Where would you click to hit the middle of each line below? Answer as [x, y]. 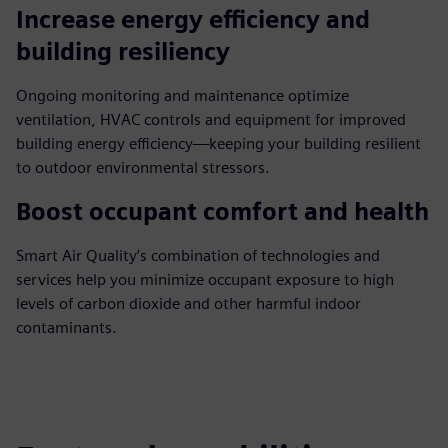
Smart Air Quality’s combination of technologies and [198, 255]
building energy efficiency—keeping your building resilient [218, 143]
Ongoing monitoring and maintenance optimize [182, 95]
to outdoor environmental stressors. [143, 167]
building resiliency [123, 51]
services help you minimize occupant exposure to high [205, 279]
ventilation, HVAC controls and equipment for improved [211, 119]
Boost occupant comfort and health [222, 211]
